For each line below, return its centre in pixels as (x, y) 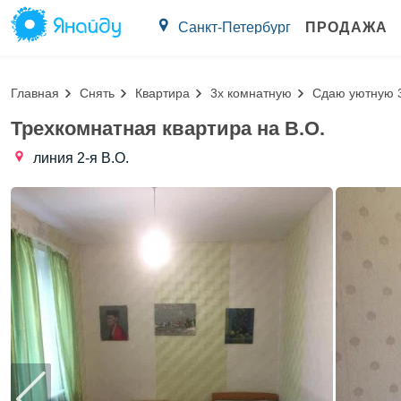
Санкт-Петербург (235, 27)
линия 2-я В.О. (81, 158)
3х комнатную (251, 93)
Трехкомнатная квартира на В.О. (168, 128)
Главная (35, 93)
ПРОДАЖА (346, 27)
